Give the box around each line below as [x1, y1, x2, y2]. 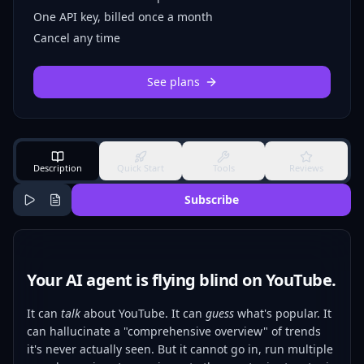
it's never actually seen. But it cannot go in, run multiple [27, 341, 333, 357]
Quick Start [117, 161, 164, 174]
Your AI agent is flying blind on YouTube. [27, 269, 336, 291]
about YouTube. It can [80, 305, 206, 321]
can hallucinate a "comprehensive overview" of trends [27, 323, 321, 339]
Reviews [289, 161, 323, 174]
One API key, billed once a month [33, 9, 213, 24]
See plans [146, 74, 200, 89]
